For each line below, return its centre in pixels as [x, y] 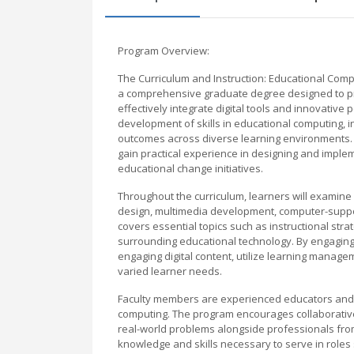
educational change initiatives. [190, 168]
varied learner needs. [170, 271]
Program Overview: [164, 50]
